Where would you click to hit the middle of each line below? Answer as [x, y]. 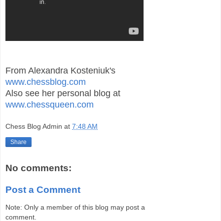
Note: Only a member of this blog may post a [75, 207]
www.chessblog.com [46, 82]
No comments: [38, 168]
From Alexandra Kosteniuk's [60, 70]
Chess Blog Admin [34, 127]
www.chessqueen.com [50, 104]
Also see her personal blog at [63, 93]
